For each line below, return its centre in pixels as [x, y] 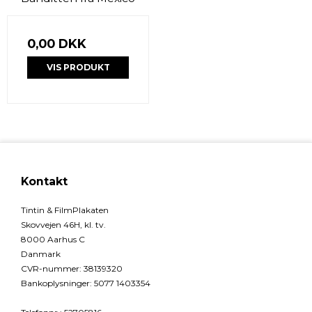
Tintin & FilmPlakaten [65, 210]
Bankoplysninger [55, 283]
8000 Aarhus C [53, 240]
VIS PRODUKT [78, 68]
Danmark [41, 254]
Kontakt [44, 182]
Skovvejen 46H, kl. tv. [63, 225]
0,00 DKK [57, 44]
